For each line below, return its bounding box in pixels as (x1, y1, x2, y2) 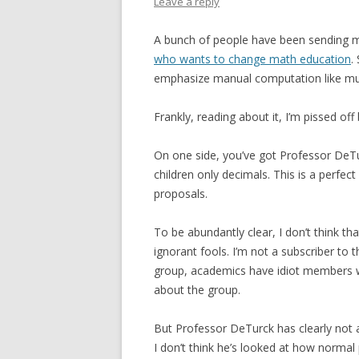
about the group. (154, 282, 240, 297)
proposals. (154, 186, 208, 201)
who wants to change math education (154, 51, 351, 67)
